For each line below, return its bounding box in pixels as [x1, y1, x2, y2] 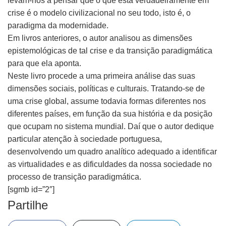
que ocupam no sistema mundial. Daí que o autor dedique [8, 122, 214, 131]
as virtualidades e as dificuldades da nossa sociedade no [8, 160, 212, 168]
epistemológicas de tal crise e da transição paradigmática [8, 46, 212, 55]
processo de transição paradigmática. [8, 173, 141, 181]
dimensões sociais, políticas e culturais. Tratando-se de [8, 84, 205, 93]
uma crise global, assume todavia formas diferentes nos [8, 97, 206, 105]
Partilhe [8, 198, 48, 212]
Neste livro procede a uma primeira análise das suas [8, 72, 195, 80]
